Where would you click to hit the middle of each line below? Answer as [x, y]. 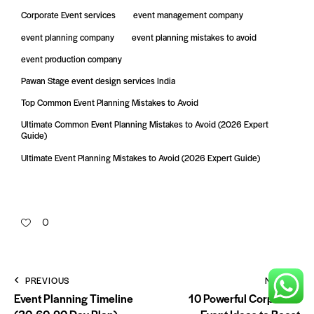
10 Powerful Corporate [244, 299]
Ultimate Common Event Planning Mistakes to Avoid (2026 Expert [145, 124]
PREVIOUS [47, 281]
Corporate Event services [68, 15]
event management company [189, 15]
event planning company [68, 37]
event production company [71, 59]
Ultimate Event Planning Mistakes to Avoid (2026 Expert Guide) [141, 157]
